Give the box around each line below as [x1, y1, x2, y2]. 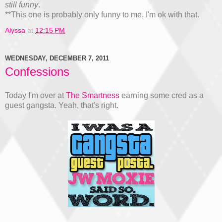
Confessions [5, 65, 69, 79]
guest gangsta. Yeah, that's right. [5, 101, 118, 110]
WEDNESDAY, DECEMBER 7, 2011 [5, 54, 109, 62]
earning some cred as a [119, 91, 204, 100]
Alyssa [5, 26, 25, 35]
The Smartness [66, 91, 119, 100]
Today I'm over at [5, 91, 66, 100]
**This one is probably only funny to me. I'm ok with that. [5, 10, 199, 19]
